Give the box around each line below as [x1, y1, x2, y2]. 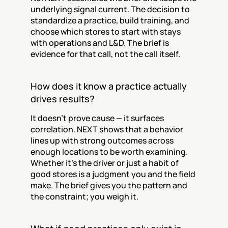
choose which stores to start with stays [31, 26, 181, 37]
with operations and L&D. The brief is [31, 37, 169, 48]
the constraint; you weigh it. [31, 191, 138, 202]
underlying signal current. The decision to [31, 4, 190, 15]
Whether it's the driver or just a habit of [31, 157, 179, 168]
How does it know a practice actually [31, 80, 187, 92]
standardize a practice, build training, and [31, 15, 189, 26]
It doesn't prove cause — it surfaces [31, 112, 164, 124]
